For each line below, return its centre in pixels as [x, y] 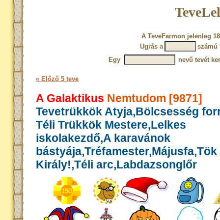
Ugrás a [151, 46]
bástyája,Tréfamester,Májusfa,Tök [127, 151]
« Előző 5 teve [57, 79]
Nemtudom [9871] [153, 98]
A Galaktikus [70, 98]
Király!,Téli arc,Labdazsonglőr [117, 165]
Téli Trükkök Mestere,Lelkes [111, 125]
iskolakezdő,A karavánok [103, 138]
